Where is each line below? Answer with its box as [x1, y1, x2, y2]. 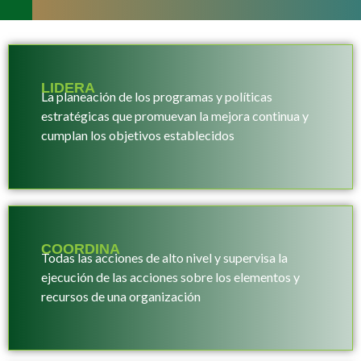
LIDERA [41, 80, 95, 96]
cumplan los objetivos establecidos [41, 127, 234, 143]
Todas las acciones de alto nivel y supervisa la [41, 250, 288, 265]
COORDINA [41, 241, 120, 257]
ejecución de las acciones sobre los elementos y [41, 269, 300, 284]
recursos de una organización [41, 288, 201, 304]
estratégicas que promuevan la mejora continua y [41, 108, 309, 123]
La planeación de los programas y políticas [41, 89, 272, 104]
